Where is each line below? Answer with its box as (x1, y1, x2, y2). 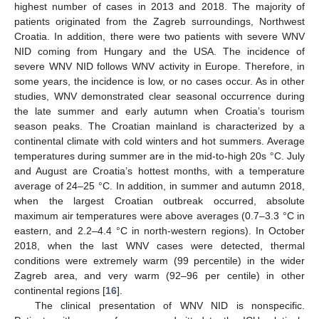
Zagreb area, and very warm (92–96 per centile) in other (14, 269, 305, 281)
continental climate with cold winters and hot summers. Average (14, 135, 305, 147)
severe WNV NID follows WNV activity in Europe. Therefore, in (14, 60, 305, 72)
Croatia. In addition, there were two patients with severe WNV (14, 30, 305, 42)
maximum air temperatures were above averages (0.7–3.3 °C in (14, 209, 305, 221)
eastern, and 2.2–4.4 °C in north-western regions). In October (14, 224, 305, 236)
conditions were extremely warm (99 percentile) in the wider (14, 254, 305, 266)
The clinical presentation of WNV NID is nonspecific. (34, 299, 305, 311)
